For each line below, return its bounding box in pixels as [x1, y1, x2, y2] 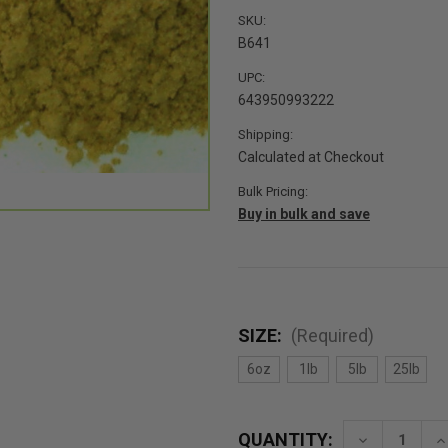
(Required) [290, 325, 374, 347]
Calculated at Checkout [238, 149, 384, 166]
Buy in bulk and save [238, 206, 370, 223]
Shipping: [238, 127, 293, 143]
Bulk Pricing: [238, 184, 308, 200]
